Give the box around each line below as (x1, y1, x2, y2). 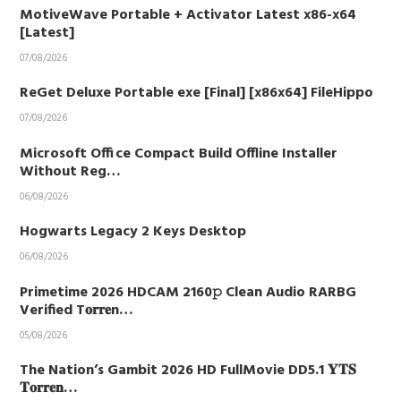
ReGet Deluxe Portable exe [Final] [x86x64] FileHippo (20, 81, 374, 105)
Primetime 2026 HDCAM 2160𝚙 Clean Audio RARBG (20, 280, 357, 304)
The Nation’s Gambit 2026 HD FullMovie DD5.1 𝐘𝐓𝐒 (20, 359, 357, 382)
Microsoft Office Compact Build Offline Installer (20, 141, 338, 166)
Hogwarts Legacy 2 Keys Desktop (20, 220, 247, 243)
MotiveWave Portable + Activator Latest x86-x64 (20, 3, 357, 27)
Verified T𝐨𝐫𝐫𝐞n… (20, 298, 134, 322)
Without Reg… (20, 159, 122, 183)
